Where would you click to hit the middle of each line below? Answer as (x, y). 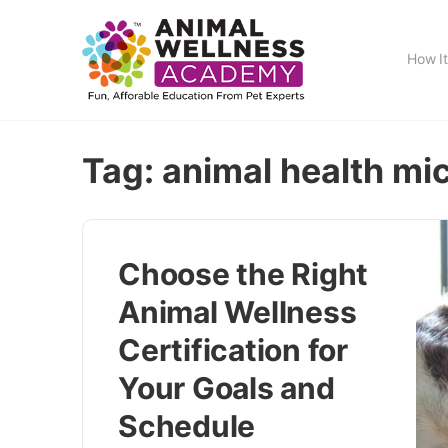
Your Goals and (226, 388)
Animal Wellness (237, 312)
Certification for (233, 350)
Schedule (187, 426)
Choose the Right (243, 274)
